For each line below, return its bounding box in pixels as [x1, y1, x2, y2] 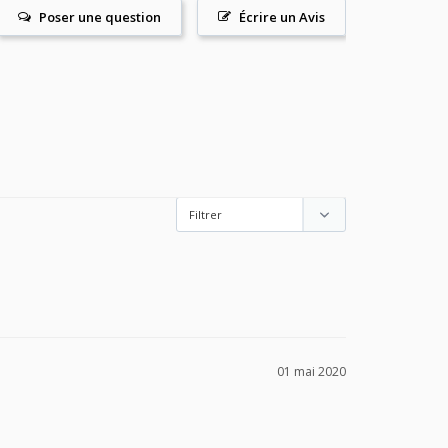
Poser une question [39, 8, 161, 27]
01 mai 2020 [277, 363, 346, 381]
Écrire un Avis [239, 8, 325, 27]
